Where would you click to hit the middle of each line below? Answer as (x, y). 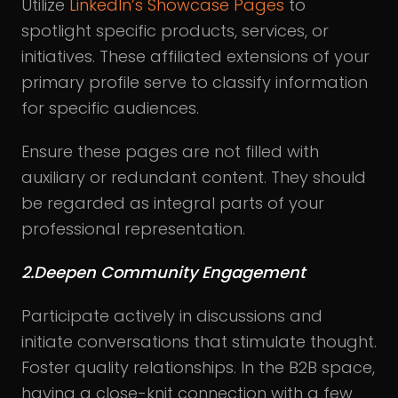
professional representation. (133, 228)
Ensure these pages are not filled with (170, 151)
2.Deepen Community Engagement (163, 272)
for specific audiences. (110, 107)
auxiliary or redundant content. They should (194, 177)
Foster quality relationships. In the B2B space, (198, 367)
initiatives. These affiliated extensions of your (195, 56)
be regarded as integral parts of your (173, 203)
